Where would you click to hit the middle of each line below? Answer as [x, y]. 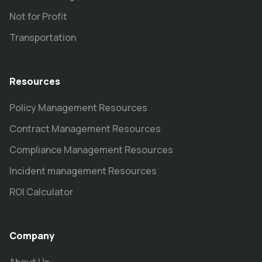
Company [32, 235]
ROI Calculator [41, 192]
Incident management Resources [83, 170]
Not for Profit [38, 16]
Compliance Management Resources [91, 149]
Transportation [43, 37]
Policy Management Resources [78, 107]
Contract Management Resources [85, 128]
